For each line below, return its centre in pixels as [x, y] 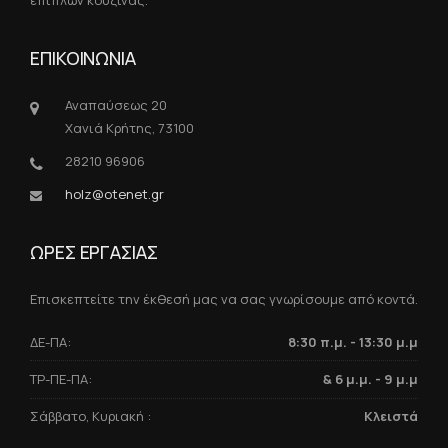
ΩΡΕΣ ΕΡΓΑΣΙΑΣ [94, 252]
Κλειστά [391, 416]
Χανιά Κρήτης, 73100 [129, 128]
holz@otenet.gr [114, 194]
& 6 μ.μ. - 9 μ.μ [370, 378]
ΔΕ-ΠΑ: [50, 341]
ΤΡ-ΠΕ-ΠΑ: [61, 378]
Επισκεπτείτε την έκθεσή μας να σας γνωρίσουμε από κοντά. [224, 299]
